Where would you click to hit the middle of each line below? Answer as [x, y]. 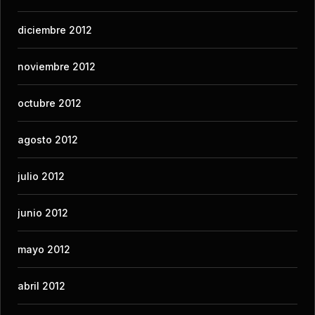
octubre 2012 [50, 103]
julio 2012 [41, 176]
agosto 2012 [48, 139]
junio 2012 [43, 212]
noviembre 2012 [57, 66]
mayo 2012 [44, 249]
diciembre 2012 [55, 30]
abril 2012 [41, 285]
